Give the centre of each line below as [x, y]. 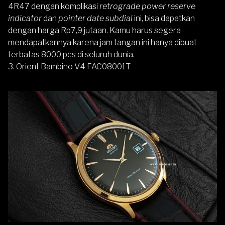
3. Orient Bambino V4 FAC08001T [69, 66]
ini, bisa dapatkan [164, 18]
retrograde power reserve [147, 6]
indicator [26, 18]
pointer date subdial [95, 18]
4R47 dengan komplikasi [54, 6]
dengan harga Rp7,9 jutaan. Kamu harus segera [94, 30]
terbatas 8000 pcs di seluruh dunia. [71, 54]
